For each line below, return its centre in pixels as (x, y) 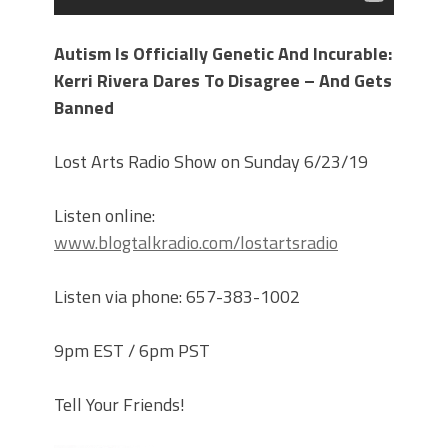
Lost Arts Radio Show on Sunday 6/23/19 (211, 162)
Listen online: (104, 216)
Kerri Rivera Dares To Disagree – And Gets (223, 81)
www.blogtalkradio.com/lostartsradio (196, 243)
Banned (84, 108)
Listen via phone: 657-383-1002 (177, 297)
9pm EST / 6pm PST (132, 351)
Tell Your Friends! (119, 405)
